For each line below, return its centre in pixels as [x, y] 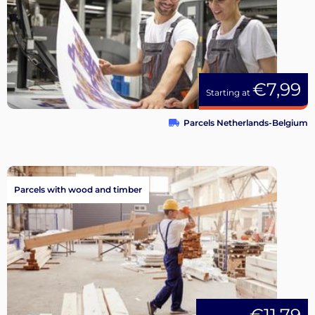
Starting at [229, 93]
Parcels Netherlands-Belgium [246, 123]
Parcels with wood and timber [78, 189]
